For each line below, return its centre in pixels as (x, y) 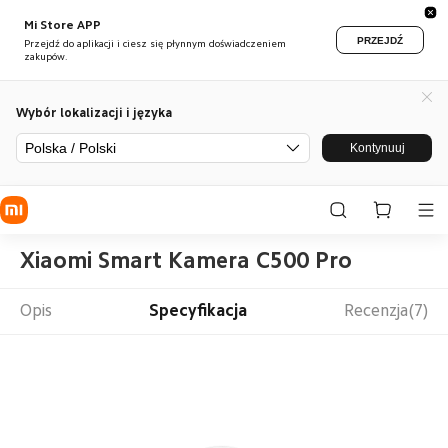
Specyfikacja (198, 311)
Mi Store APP (62, 25)
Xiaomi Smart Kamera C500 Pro (185, 260)
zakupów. (46, 57)
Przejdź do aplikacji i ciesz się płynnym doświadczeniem (155, 44)
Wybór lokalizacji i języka (94, 112)
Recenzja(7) (386, 311)
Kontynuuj (377, 148)
